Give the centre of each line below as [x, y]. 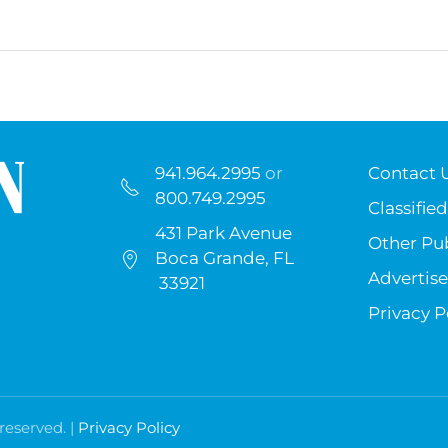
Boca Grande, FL [224, 258]
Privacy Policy [129, 428]
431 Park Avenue [223, 233]
